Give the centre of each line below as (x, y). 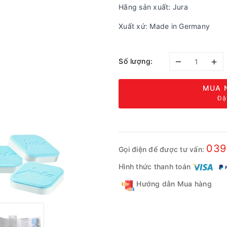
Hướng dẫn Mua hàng (173, 184)
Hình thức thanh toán (155, 166)
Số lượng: (136, 61)
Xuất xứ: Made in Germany (164, 26)
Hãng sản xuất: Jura (153, 7)
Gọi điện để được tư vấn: (163, 149)
